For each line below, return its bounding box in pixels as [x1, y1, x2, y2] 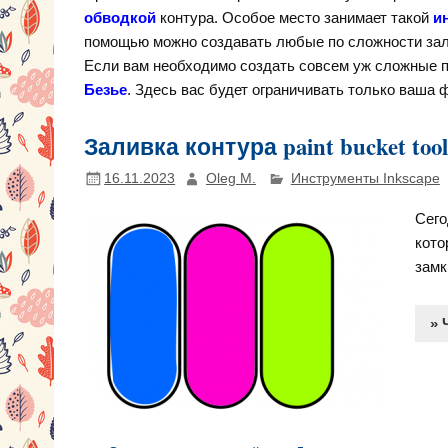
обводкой [84, 8, 157, 26]
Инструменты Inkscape [290, 171, 440, 187]
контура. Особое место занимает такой [156, 8, 434, 26]
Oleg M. [205, 171, 256, 187]
